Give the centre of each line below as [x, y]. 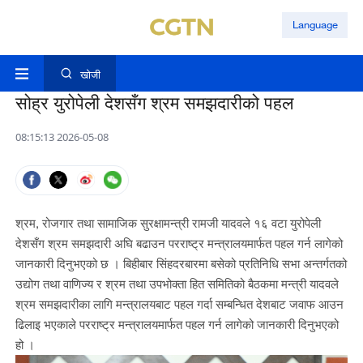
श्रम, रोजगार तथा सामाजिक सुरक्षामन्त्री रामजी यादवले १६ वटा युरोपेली [168, 223]
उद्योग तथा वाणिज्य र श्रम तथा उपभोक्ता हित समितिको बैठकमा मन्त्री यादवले [177, 284]
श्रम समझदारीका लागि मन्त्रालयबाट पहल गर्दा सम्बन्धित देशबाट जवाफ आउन [179, 304]
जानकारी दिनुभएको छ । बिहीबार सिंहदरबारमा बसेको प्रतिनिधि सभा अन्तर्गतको [181, 264]
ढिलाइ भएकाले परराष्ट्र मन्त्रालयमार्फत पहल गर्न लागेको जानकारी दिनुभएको [177, 325]
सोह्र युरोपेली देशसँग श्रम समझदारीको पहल [154, 103]
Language [315, 25]
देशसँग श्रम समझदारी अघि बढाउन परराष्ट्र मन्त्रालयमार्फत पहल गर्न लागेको [179, 243]
